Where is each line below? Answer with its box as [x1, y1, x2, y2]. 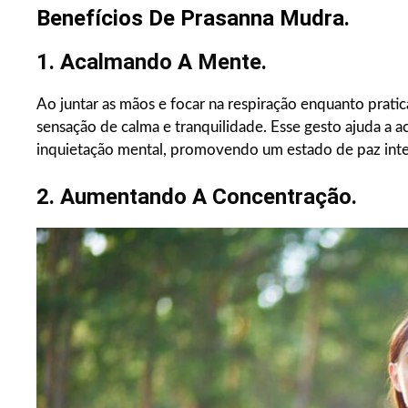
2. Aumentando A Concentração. [36, 184, 357, 210]
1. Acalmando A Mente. [36, 49, 267, 76]
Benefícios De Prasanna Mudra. [36, 5, 350, 32]
